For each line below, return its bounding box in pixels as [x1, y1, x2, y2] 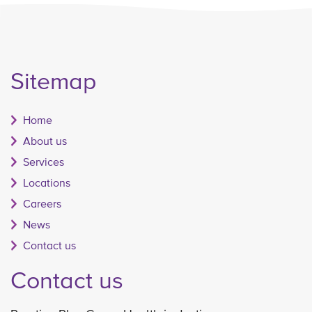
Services [23, 155, 64, 169]
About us [23, 134, 67, 148]
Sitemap [10, 68, 97, 95]
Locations [23, 176, 70, 189]
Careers [23, 197, 61, 210]
